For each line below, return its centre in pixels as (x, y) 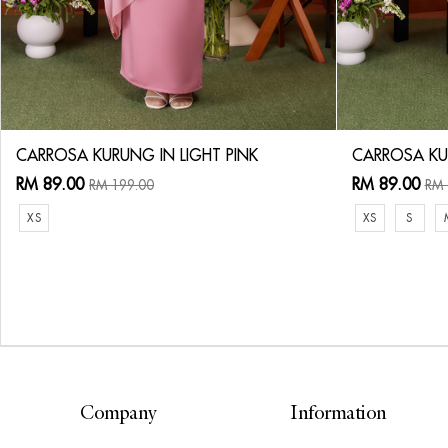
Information (338, 414)
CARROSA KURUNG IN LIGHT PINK (137, 155)
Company (118, 414)
